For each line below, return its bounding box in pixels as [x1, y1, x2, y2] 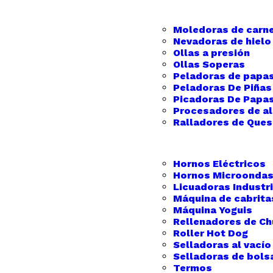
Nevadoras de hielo [173, 35, 271, 47]
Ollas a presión [173, 47, 250, 58]
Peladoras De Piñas [173, 82, 272, 93]
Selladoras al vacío [173, 239, 271, 250]
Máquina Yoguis [173, 204, 252, 216]
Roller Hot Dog [173, 227, 248, 239]
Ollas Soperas [173, 58, 245, 70]
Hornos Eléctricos [173, 158, 266, 169]
